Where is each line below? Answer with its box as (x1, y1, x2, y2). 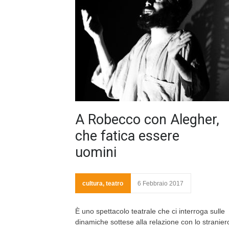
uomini (75, 144, 117, 161)
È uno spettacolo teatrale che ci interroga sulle (75, 207, 225, 215)
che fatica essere (75, 128, 179, 144)
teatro (106, 180, 123, 187)
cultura (82, 180, 103, 187)
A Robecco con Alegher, (75, 111, 219, 128)
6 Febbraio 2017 (138, 180, 184, 187)
